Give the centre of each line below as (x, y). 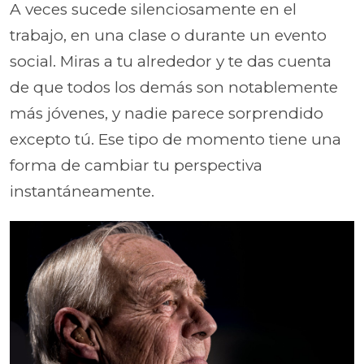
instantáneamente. (82, 191)
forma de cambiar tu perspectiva (136, 165)
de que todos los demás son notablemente (174, 87)
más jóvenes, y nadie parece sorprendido (167, 113)
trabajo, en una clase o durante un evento (168, 35)
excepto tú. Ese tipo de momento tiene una (175, 139)
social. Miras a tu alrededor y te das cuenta (171, 61)
